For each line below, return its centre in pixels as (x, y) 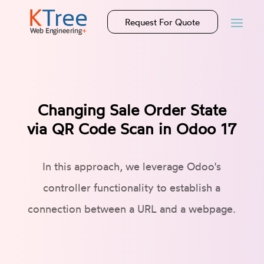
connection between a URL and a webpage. (132, 209)
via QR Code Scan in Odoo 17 (132, 128)
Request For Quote (163, 22)
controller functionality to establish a (132, 187)
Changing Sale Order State (132, 110)
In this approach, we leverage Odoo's (132, 166)
